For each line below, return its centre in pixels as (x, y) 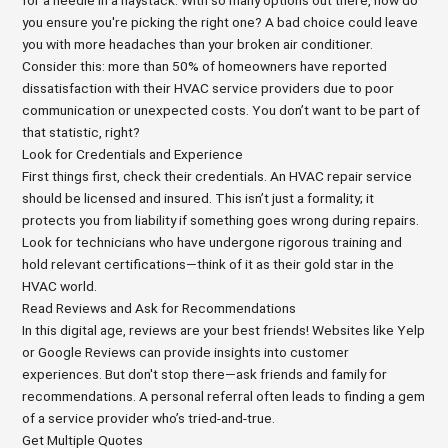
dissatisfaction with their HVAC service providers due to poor (208, 88)
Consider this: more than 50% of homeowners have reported (205, 66)
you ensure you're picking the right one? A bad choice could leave (220, 22)
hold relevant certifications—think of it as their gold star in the (208, 264)
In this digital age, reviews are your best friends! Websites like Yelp (224, 330)
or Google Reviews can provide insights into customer (186, 352)
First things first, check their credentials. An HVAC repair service (217, 176)
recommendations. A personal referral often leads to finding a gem (224, 396)
